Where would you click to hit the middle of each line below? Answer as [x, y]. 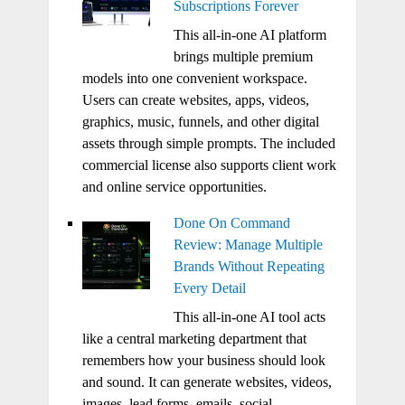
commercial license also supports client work [209, 165]
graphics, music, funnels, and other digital [200, 121]
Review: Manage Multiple [248, 244]
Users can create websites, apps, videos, [195, 99]
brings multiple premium [243, 56]
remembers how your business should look [203, 360]
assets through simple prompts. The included [208, 143]
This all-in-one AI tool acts [249, 316]
